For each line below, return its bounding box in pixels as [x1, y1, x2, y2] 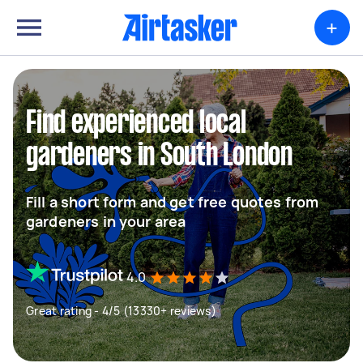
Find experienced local [26, 109, 246, 139]
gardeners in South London [26, 142, 293, 171]
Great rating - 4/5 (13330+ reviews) [26, 303, 216, 318]
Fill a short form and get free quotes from [26, 192, 319, 211]
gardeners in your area [26, 211, 186, 231]
